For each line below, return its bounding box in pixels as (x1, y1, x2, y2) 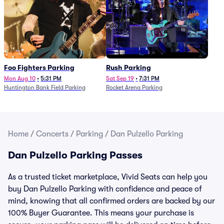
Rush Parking (106, 63, 151, 71)
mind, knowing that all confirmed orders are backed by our (8, 196, 215, 205)
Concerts (36, 129, 68, 138)
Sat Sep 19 (106, 75, 134, 82)
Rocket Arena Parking (106, 84, 162, 91)
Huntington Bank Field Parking (4, 84, 85, 91)
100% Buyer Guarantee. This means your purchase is (8, 208, 194, 217)
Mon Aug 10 (4, 75, 35, 82)
